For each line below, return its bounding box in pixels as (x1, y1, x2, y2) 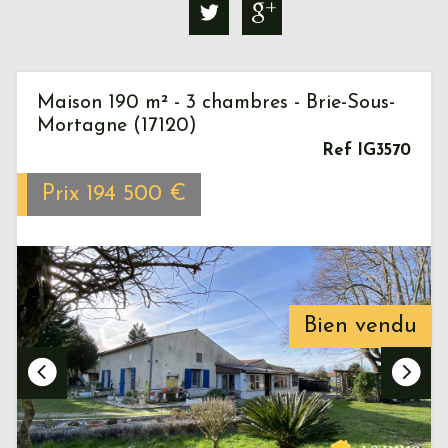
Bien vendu (304, 315, 417, 339)
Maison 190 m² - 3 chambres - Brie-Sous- (37, 92, 395, 113)
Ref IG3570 (322, 141, 411, 159)
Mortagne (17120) (37, 115, 197, 136)
